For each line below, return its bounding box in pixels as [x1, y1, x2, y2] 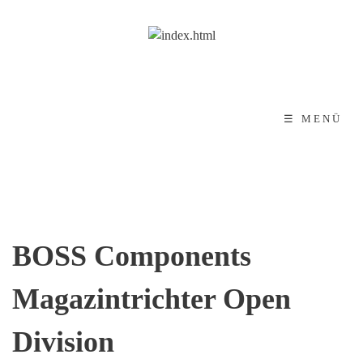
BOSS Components [12, 239, 251, 272]
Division [12, 325, 114, 358]
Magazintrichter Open [12, 282, 291, 315]
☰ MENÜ [284, 113, 343, 125]
